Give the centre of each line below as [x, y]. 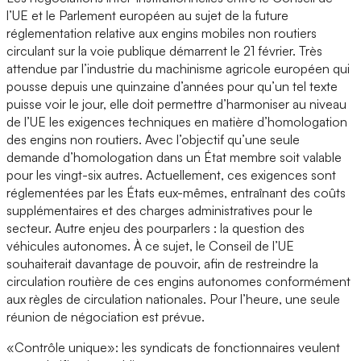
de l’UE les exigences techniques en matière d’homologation [177, 121]
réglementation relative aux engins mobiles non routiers [162, 33]
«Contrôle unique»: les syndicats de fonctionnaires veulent [173, 347]
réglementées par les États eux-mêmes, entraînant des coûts [176, 192]
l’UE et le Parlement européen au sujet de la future [147, 15]
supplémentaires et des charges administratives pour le [160, 210]
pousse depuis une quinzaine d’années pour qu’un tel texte [172, 86]
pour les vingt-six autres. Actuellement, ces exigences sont [171, 174]
